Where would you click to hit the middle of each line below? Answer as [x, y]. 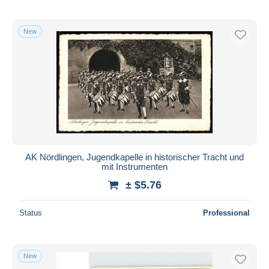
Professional [226, 213]
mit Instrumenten [134, 166]
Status [31, 213]
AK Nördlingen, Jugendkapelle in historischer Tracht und [134, 157]
